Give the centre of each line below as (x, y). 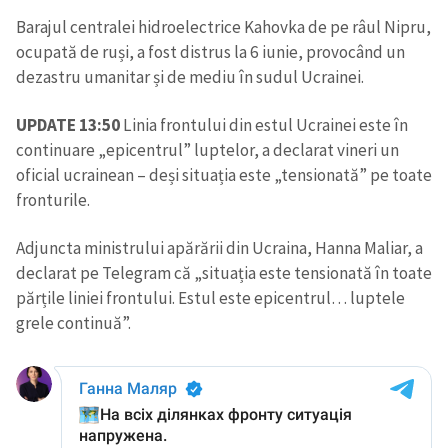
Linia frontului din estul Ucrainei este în (264, 124)
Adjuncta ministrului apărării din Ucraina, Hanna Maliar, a (219, 248)
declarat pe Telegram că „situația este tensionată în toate (224, 273)
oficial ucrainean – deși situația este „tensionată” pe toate (224, 174)
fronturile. (53, 199)
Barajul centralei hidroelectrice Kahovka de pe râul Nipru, (223, 26)
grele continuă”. (73, 323)
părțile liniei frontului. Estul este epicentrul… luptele (210, 298)
